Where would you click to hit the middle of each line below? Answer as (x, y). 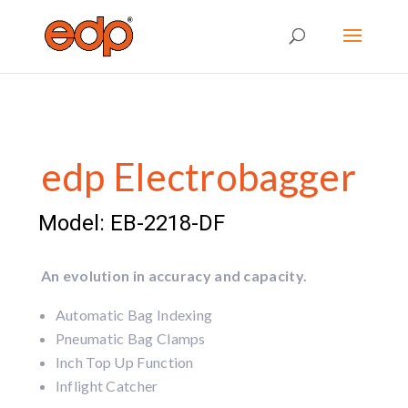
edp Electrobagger (198, 177)
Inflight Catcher (107, 386)
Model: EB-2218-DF (131, 223)
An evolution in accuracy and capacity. (174, 275)
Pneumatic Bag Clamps (130, 338)
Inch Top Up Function (124, 362)
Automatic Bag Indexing (134, 315)
